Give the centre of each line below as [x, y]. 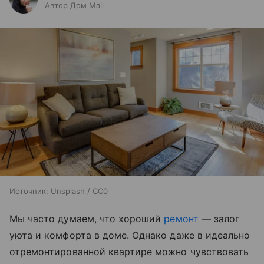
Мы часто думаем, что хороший [87, 219]
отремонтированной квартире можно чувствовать [129, 252]
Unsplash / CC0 [79, 191]
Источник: [29, 191]
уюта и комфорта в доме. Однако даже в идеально [130, 235]
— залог [219, 219]
